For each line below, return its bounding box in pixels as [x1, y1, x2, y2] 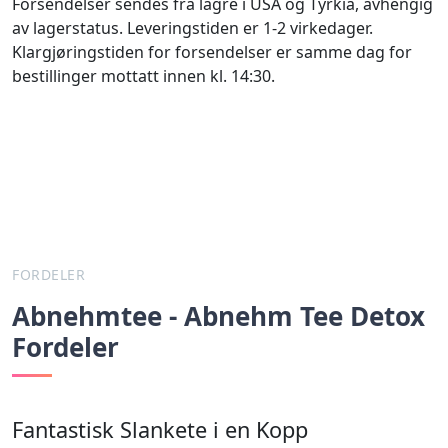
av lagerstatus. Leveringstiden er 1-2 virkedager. [12, 16, 373, 39]
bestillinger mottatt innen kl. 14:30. [12, 64, 275, 87]
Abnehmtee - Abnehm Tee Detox [12, 297, 425, 334]
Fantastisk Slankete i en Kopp [12, 414, 308, 444]
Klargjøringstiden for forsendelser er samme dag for [12, 40, 412, 63]
